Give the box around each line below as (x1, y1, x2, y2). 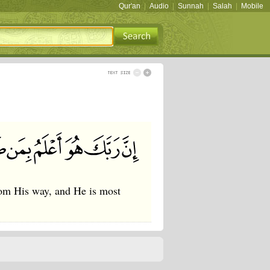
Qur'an (119, 2, 140, 10)
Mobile (241, 2, 263, 10)
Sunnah (178, 2, 204, 10)
